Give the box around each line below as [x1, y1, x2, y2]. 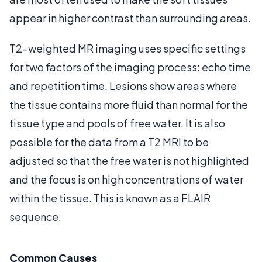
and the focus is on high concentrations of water [9, 172, 243, 186]
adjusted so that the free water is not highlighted [9, 153, 249, 167]
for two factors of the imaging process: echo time [9, 60, 251, 74]
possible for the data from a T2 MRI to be [9, 135, 209, 149]
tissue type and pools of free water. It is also [9, 116, 225, 130]
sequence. [9, 209, 61, 223]
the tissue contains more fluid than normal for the [9, 97, 248, 111]
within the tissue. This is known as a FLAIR [9, 191, 211, 205]
